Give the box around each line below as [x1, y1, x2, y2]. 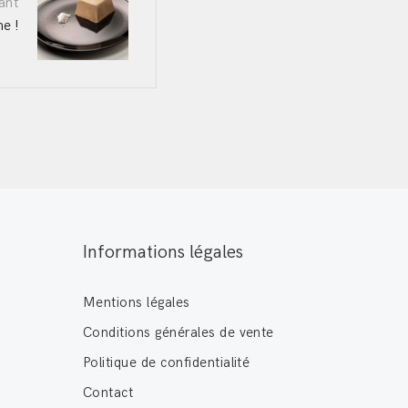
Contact [83, 383, 134, 401]
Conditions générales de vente [83, 323, 274, 341]
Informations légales [83, 240, 243, 263]
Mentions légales [83, 293, 190, 311]
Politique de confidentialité [83, 353, 250, 371]
